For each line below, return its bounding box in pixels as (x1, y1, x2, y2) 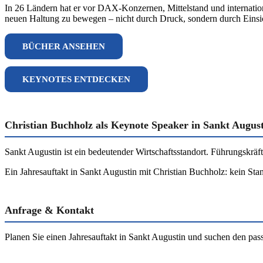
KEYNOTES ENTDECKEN (22, 74, 130, 84)
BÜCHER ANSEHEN (22, 41, 105, 51)
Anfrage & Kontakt (5, 204, 94, 216)
